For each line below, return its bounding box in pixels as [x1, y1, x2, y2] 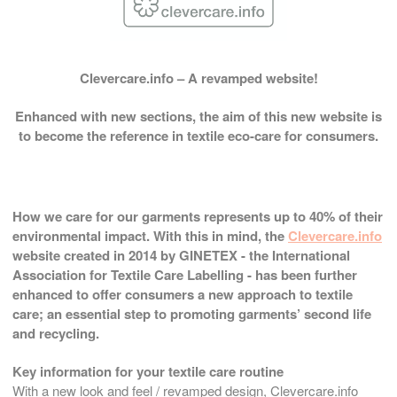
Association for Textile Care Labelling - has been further [12, 264, 357, 284]
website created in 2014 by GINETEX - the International [12, 245, 350, 265]
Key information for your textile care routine [12, 361, 284, 381]
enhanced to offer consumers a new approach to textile [12, 284, 353, 304]
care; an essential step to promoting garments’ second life [12, 303, 371, 323]
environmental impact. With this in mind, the [12, 225, 288, 245]
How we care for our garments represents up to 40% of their [12, 206, 383, 226]
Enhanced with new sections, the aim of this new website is [15, 105, 382, 126]
